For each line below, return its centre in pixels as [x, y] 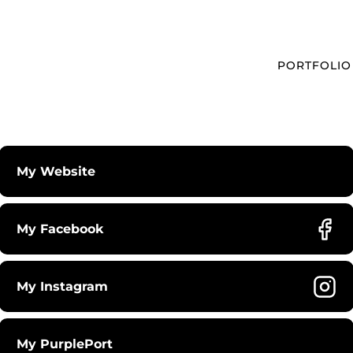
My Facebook [60, 229]
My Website [56, 171]
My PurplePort [65, 344]
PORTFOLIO [314, 65]
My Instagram [62, 286]
